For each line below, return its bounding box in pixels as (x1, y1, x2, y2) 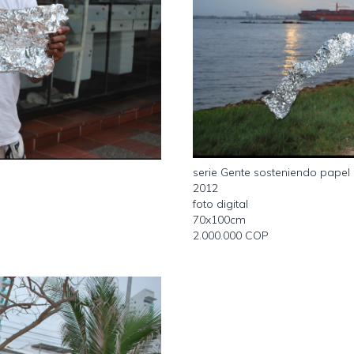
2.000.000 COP (193, 228, 269, 243)
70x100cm (193, 212, 246, 227)
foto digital (193, 196, 248, 211)
